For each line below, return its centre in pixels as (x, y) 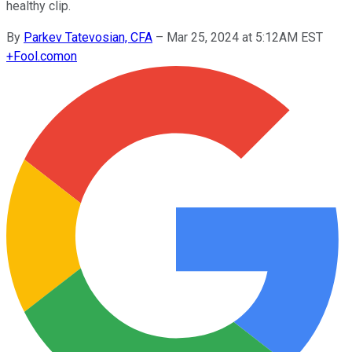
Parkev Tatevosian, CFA (88, 37)
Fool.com (38, 56)
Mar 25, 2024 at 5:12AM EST (245, 37)
